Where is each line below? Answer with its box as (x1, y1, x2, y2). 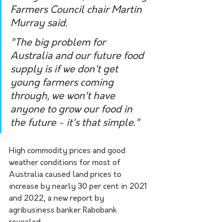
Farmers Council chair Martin (10, 5, 144, 16)
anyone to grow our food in (10, 105, 135, 115)
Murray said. (10, 19, 67, 29)
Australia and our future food (10, 52, 146, 62)
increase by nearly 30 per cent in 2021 (9, 183, 149, 191)
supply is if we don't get (10, 65, 120, 75)
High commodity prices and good (9, 147, 127, 156)
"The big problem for (10, 38, 108, 49)
